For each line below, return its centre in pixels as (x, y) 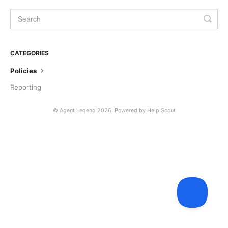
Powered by (131, 111)
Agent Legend (77, 111)
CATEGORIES (30, 53)
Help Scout (161, 111)
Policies (24, 71)
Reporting (26, 87)
